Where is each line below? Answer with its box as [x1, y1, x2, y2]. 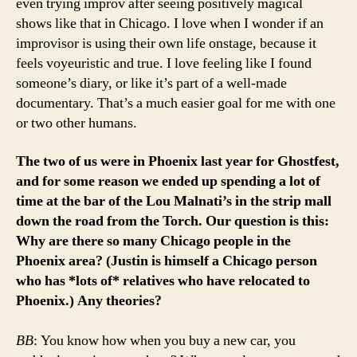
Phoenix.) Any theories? [16, 291, 162, 310]
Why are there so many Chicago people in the [16, 231, 291, 250]
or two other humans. [16, 114, 137, 133]
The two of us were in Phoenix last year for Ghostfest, [16, 151, 339, 171]
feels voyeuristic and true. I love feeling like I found [16, 54, 312, 73]
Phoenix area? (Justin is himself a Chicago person [16, 251, 317, 270]
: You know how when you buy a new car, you [33, 331, 296, 350]
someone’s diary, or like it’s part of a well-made [16, 74, 287, 93]
